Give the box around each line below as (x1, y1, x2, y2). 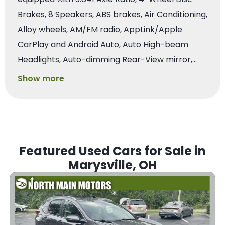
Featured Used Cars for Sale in (19, 142, 206, 159)
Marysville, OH (68, 156, 157, 173)
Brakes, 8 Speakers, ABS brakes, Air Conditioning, (18, 8, 207, 20)
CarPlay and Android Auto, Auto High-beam (18, 38, 188, 50)
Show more (18, 72, 64, 84)
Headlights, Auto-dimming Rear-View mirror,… (18, 53, 197, 65)
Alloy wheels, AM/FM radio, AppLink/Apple (18, 23, 182, 35)
